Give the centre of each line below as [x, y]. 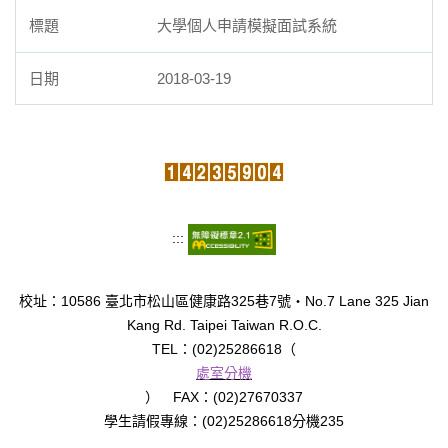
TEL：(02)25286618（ [224, 349]
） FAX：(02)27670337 [224, 397]
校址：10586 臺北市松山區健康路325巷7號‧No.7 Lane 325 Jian [224, 301]
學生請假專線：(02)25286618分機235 [224, 421]
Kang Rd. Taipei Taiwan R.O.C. [224, 325]
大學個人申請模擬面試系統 [247, 25]
